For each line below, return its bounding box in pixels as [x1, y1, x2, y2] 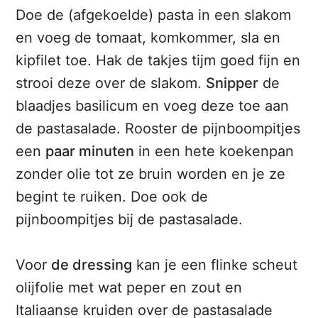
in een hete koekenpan [134, 143, 295, 160]
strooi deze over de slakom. [16, 75, 207, 92]
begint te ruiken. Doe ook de [16, 188, 209, 206]
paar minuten [45, 143, 135, 160]
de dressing [51, 256, 133, 274]
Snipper [206, 75, 259, 92]
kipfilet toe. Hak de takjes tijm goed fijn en [16, 52, 301, 70]
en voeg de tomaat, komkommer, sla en [16, 29, 281, 47]
